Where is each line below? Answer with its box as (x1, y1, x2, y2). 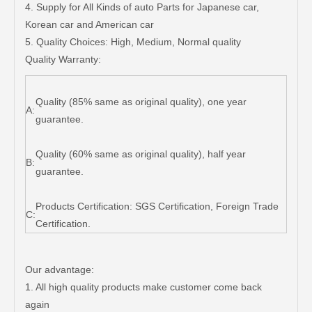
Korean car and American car (25, 19, 154, 30)
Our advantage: (25, 264, 94, 275)
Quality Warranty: (25, 54, 101, 65)
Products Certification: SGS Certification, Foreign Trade (36, 201, 279, 212)
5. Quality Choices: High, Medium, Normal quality (25, 36, 241, 47)
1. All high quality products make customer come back (25, 281, 262, 292)
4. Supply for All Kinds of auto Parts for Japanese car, (25, 1, 259, 13)
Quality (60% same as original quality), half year (36, 148, 246, 159)
